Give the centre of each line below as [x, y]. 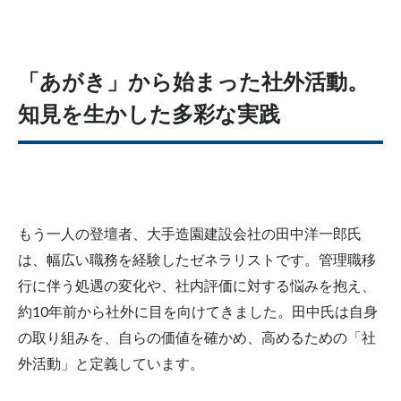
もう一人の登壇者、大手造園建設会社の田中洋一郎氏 [190, 233]
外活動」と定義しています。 [111, 363]
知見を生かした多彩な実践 [149, 115]
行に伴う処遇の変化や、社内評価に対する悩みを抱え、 [197, 285]
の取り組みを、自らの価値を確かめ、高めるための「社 [197, 337]
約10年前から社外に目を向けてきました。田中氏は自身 [198, 311]
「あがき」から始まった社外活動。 [193, 82]
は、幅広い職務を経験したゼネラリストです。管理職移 [197, 259]
